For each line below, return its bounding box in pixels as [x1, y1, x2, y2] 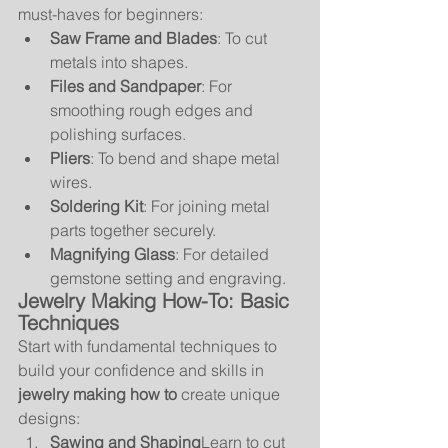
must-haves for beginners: [18, 4, 203, 24]
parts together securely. [50, 220, 216, 240]
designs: [18, 408, 80, 428]
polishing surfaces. [50, 124, 186, 144]
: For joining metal [143, 196, 274, 216]
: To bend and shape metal [90, 148, 284, 168]
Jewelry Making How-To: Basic [18, 288, 295, 313]
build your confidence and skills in [18, 360, 268, 380]
